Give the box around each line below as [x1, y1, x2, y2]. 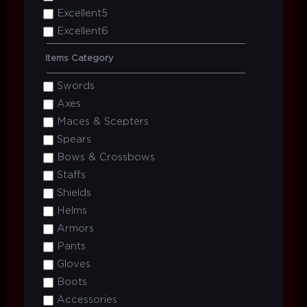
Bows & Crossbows [53, 151, 155, 163]
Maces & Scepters [53, 116, 149, 127]
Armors [53, 223, 94, 234]
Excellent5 [53, 8, 108, 19]
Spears [53, 134, 91, 145]
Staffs [53, 169, 86, 181]
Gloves [53, 258, 90, 270]
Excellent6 [53, 25, 108, 37]
